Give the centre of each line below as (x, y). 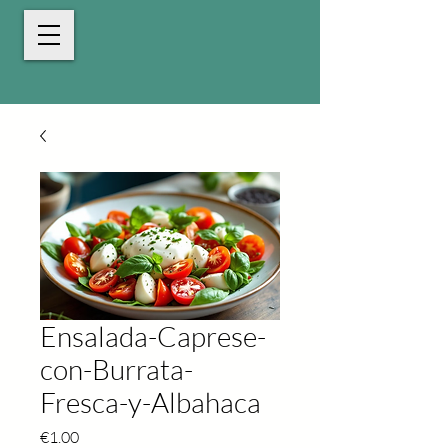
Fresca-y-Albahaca (150, 402)
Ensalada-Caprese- (153, 336)
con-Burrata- (116, 369)
